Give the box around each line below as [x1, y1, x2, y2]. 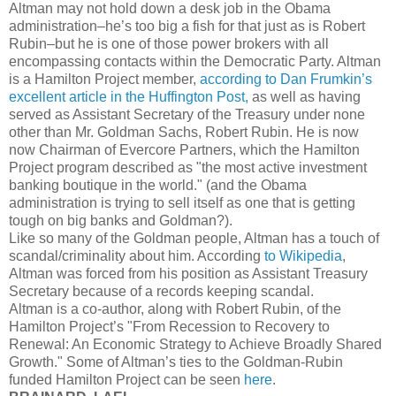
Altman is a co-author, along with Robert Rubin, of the [9, 301, 341, 317]
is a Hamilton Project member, [9, 72, 196, 88]
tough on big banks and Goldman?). [9, 213, 232, 229]
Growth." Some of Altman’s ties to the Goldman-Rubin [9, 354, 343, 370]
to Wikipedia [261, 248, 342, 264]
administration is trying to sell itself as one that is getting [9, 195, 355, 211]
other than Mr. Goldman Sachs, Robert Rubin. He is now [9, 125, 359, 141]
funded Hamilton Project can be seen [9, 372, 244, 388]
